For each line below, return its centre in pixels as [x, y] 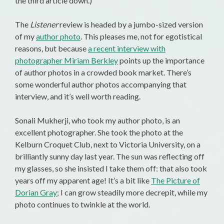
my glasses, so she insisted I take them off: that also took [111, 168]
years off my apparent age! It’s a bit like [83, 180]
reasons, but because [51, 48]
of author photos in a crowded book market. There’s [103, 72]
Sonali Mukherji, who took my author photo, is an [97, 120]
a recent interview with [127, 48]
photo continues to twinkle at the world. [82, 204]
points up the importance [161, 60]
